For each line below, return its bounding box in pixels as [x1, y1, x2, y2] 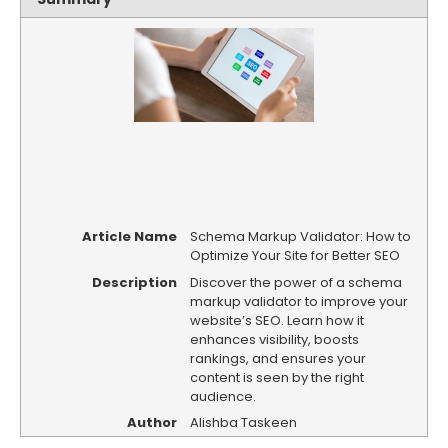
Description [91, 272, 177, 292]
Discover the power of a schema [189, 272, 402, 292]
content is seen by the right [189, 367, 364, 387]
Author [126, 413, 177, 433]
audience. [189, 386, 256, 406]
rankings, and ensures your [189, 348, 366, 368]
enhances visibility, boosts [189, 329, 359, 349]
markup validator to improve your [189, 291, 408, 311]
